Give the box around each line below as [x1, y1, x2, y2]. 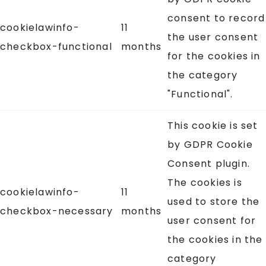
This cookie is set [167, 119, 258, 133]
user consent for [167, 214, 256, 228]
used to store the [167, 195, 260, 209]
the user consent [167, 30, 259, 45]
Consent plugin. [167, 157, 250, 171]
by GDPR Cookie [167, 138, 253, 152]
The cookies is [167, 176, 242, 190]
